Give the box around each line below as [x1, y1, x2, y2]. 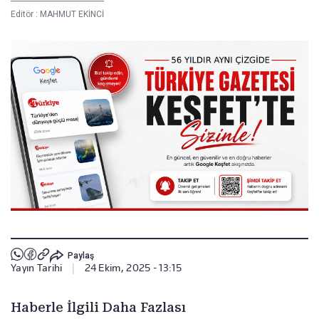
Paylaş [67, 250, 94, 261]
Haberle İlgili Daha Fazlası [11, 300, 186, 315]
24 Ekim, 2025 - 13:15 [84, 262, 182, 274]
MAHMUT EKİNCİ [40, 9, 104, 19]
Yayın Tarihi [11, 262, 63, 274]
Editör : [11, 9, 40, 19]
